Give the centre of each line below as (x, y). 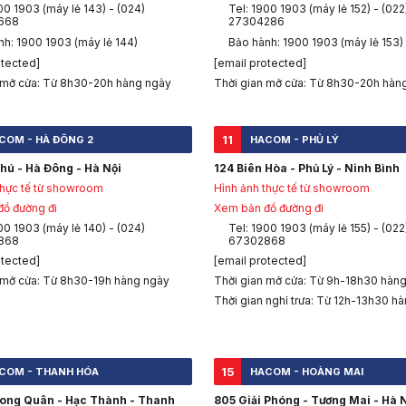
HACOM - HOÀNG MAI (307, 372)
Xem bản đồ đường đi (269, 208)
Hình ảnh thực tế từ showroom (292, 188)
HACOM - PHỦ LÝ (295, 140)
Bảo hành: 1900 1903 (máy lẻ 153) (316, 43)
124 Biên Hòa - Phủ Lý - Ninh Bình (307, 169)
